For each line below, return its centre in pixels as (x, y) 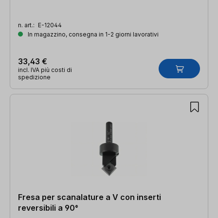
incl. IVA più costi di (45, 70)
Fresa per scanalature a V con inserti (90, 197)
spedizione (34, 77)
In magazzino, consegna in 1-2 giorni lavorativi (92, 34)
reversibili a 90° (48, 208)
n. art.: (27, 25)
